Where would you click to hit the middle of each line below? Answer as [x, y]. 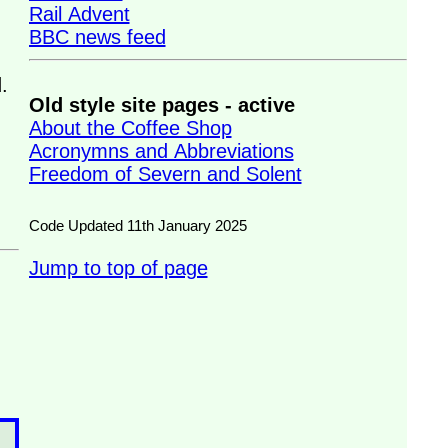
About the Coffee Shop [130, 128]
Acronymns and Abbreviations [161, 151]
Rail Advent [79, 14]
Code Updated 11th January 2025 [137, 225]
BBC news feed [97, 37]
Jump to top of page [118, 268]
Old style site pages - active [161, 105]
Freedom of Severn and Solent [165, 174]
